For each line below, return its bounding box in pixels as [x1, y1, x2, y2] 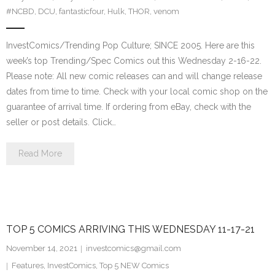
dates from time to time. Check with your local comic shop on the [6, 87, 268, 97]
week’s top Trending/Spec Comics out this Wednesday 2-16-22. [6, 56, 261, 66]
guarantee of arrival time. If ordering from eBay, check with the [6, 102, 251, 112]
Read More [18, 149, 62, 159]
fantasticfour [59, 7, 104, 17]
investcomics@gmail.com [86, 244, 181, 254]
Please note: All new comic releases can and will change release [6, 71, 262, 82]
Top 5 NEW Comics [99, 261, 169, 271]
